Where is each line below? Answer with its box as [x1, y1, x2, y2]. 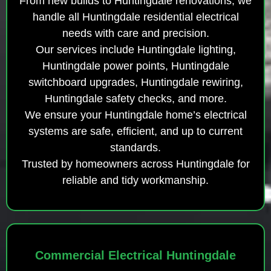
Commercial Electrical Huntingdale [35, 248, 236, 262]
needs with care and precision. [62, 27, 209, 39]
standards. [110, 141, 161, 154]
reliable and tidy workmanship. [62, 174, 209, 186]
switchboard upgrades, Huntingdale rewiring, [28, 76, 243, 88]
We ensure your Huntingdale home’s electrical [24, 108, 247, 121]
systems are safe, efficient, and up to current [28, 125, 243, 137]
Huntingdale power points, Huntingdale [42, 59, 229, 72]
